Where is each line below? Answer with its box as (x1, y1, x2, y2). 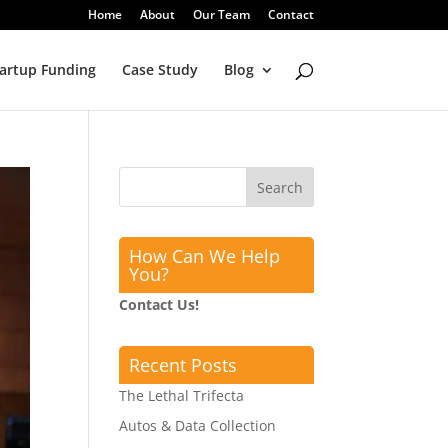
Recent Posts (129, 353, 238, 377)
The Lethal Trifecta (119, 386, 245, 405)
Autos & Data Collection (119, 416, 277, 435)
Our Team (192, 6, 250, 23)
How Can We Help (129, 244, 281, 268)
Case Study (121, 60, 198, 79)
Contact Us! (119, 295, 200, 314)
